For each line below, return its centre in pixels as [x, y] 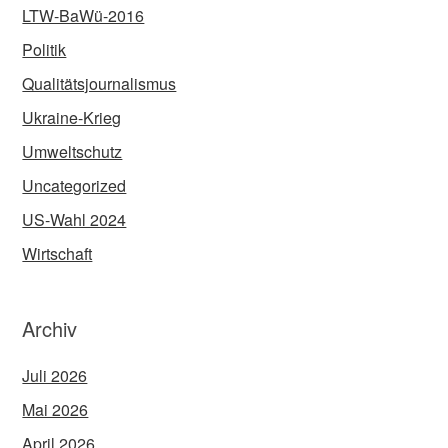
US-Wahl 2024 [74, 220]
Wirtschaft [57, 254]
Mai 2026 [55, 410]
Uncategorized [74, 186]
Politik [44, 50]
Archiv [50, 329]
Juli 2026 [55, 376]
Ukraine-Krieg [72, 118]
